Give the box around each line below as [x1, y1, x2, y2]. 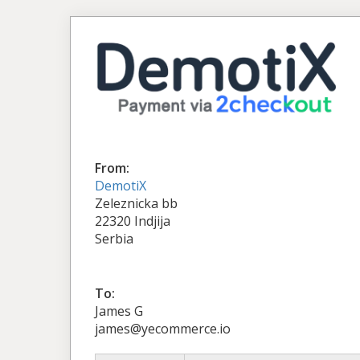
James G [95, 301, 143, 320]
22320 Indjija [95, 211, 170, 230]
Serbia [95, 229, 133, 247]
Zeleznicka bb [95, 194, 178, 212]
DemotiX [95, 176, 146, 194]
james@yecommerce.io [95, 319, 231, 337]
